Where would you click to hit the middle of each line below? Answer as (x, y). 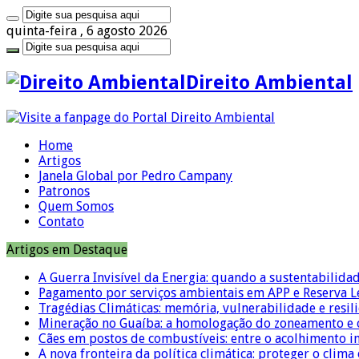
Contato (61, 221)
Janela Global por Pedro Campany (135, 175)
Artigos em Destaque (67, 249)
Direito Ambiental (269, 82)
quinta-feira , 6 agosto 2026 (87, 31)
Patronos (64, 191)
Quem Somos (76, 206)
